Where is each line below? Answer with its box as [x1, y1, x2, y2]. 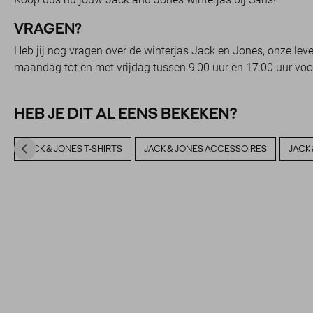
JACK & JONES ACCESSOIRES [144, 144, 267, 154]
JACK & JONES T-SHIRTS [23, 144, 122, 154]
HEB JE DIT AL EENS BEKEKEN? [14, 104, 237, 122]
